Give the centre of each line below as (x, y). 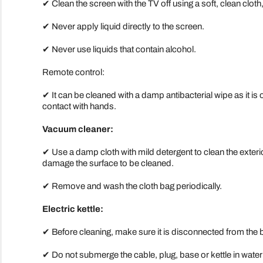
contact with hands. (79, 106)
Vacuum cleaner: (77, 129)
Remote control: (73, 72)
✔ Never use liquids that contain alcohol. (119, 49)
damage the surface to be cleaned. (108, 163)
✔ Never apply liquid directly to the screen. (123, 26)
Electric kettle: (73, 209)
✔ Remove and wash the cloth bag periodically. (132, 186)
